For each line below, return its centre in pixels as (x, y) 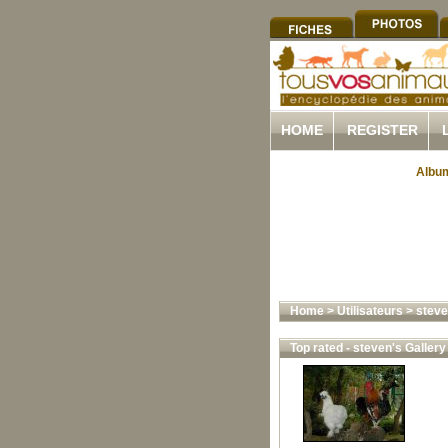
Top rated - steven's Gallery (367, 348)
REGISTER (382, 130)
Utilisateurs (369, 311)
